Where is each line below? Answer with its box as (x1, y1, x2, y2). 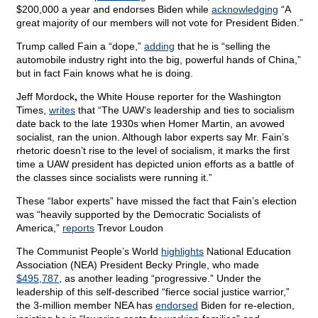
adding (144, 40, 175, 53)
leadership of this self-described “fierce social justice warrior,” (16, 286, 290, 298)
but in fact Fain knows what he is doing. (16, 67, 193, 79)
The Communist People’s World (16, 246, 161, 258)
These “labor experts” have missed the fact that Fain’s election (16, 195, 297, 207)
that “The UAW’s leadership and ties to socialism (75, 104, 295, 116)
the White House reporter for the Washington (77, 91, 281, 103)
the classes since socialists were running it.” (16, 172, 212, 184)
